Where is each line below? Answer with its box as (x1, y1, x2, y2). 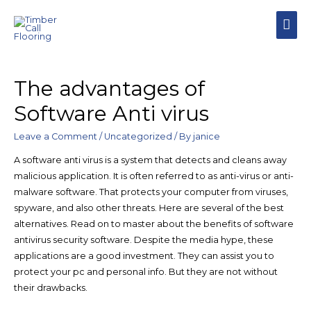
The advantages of (13, 75, 205, 101)
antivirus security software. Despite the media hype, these (13, 234, 274, 245)
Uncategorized (103, 131, 172, 142)
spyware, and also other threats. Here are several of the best (13, 202, 284, 213)
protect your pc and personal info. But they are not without (13, 266, 278, 277)
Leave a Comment (13, 131, 97, 142)
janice (192, 131, 220, 142)
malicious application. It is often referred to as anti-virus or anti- (13, 170, 294, 181)
